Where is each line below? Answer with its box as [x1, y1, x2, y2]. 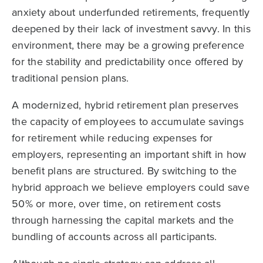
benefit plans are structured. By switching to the [12, 163, 237, 178]
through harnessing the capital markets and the [12, 212, 234, 227]
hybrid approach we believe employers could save [12, 179, 249, 194]
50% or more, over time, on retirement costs [12, 195, 221, 211]
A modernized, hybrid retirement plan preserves [12, 97, 239, 112]
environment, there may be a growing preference [12, 37, 245, 52]
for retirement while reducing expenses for [12, 130, 213, 145]
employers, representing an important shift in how [12, 146, 247, 161]
